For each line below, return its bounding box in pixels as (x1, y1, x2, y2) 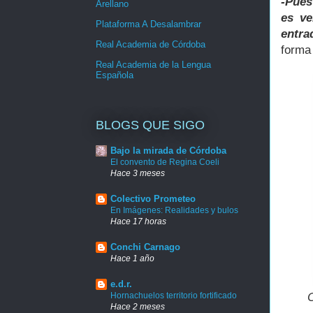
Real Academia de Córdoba (96, 39, 205, 50)
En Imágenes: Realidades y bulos (110, 205, 238, 215)
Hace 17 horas (110, 216, 166, 226)
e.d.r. (110, 278, 132, 289)
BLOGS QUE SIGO (96, 118, 205, 133)
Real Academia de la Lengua (96, 59, 211, 71)
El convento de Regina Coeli (110, 156, 219, 167)
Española (96, 70, 133, 81)
